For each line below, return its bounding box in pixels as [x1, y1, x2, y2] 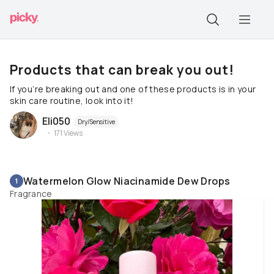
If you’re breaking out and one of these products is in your [10, 83, 256, 95]
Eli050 [42, 114, 70, 128]
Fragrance [10, 188, 53, 199]
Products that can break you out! [10, 61, 234, 78]
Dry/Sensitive [78, 117, 115, 126]
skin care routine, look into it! [10, 95, 134, 106]
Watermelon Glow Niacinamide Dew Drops [23, 174, 231, 188]
